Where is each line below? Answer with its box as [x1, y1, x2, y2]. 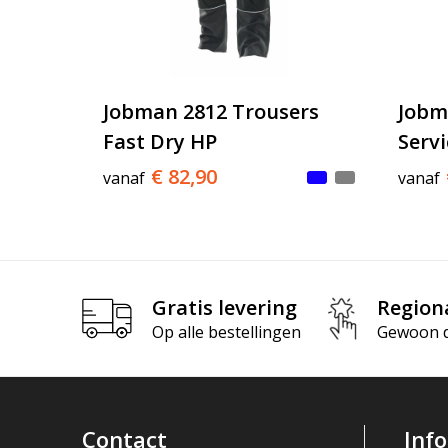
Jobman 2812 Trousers [102, 98, 319, 126]
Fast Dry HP [102, 128, 217, 156]
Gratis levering [151, 293, 297, 321]
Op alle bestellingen [151, 320, 301, 343]
